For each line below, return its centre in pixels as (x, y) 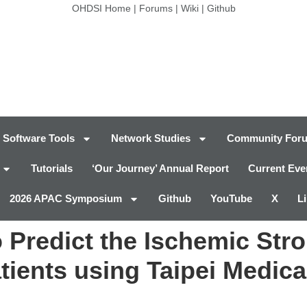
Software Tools (39, 138)
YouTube (231, 199)
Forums (156, 8)
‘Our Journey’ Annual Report (160, 169)
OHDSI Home (101, 8)
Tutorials (52, 169)
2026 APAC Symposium (66, 199)
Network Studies (151, 138)
